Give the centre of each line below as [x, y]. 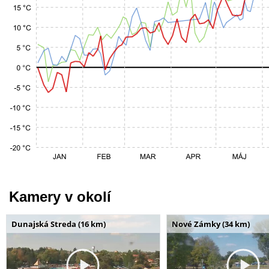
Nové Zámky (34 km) [210, 224]
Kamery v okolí [60, 196]
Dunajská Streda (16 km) [59, 224]
